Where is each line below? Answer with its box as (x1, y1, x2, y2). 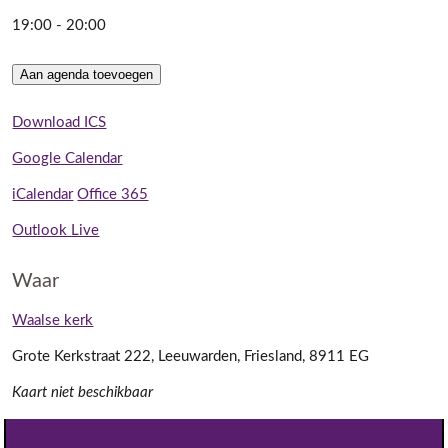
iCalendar (12, 187, 74, 203)
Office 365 (77, 187, 149, 203)
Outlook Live (12, 223, 100, 239)
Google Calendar (12, 151, 123, 167)
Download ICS (12, 115, 107, 131)
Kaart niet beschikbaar (12, 385, 154, 401)
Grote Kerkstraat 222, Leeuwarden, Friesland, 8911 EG (12, 349, 370, 365)
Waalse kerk (12, 313, 94, 329)
